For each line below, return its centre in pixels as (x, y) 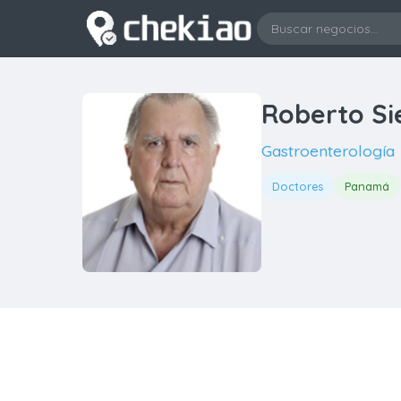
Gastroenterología (328, 150)
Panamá (367, 186)
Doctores (298, 186)
